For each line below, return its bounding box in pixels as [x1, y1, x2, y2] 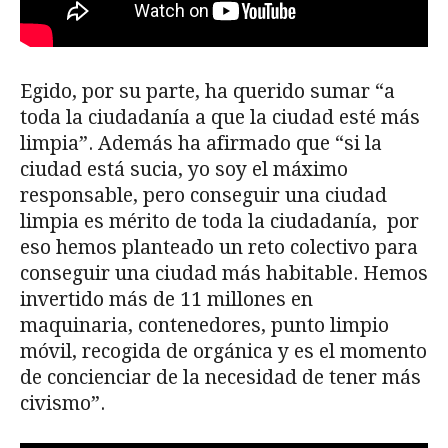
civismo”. [20, 392, 105, 416]
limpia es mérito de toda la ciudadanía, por [20, 210, 419, 234]
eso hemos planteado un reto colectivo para [20, 236, 418, 260]
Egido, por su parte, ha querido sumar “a [20, 80, 395, 104]
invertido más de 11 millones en [20, 288, 313, 312]
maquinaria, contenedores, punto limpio [20, 314, 389, 338]
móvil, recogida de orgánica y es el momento [20, 340, 427, 364]
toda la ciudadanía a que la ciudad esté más [20, 106, 420, 130]
